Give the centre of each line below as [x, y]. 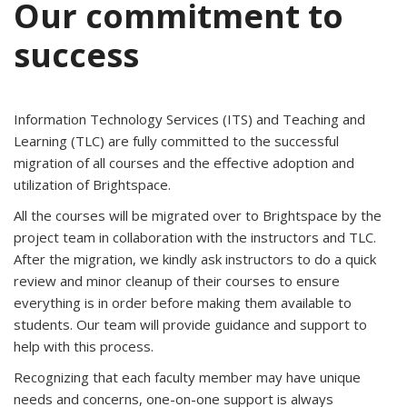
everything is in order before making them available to [183, 303]
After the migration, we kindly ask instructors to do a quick [195, 259]
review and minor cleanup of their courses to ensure [177, 281]
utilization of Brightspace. [92, 185]
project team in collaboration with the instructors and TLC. [195, 238]
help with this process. [84, 347]
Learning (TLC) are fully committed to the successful [176, 141]
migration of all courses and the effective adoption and [184, 163]
